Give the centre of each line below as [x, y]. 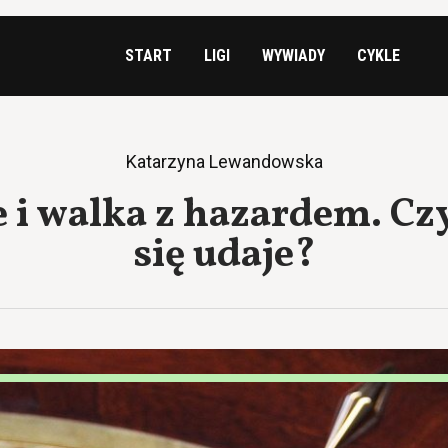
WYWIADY [293, 55]
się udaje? [224, 256]
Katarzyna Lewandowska [224, 161]
